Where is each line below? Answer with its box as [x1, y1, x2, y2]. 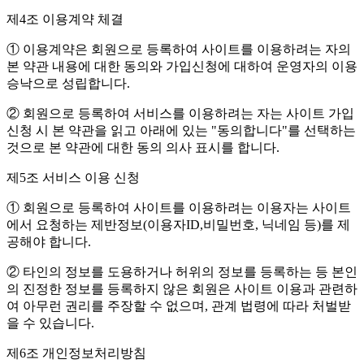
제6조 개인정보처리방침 [6, 346, 146, 361]
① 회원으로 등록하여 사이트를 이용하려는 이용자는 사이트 [6, 201, 351, 215]
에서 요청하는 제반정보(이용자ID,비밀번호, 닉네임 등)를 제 [6, 218, 350, 232]
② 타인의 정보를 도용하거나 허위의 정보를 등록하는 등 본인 [6, 265, 357, 279]
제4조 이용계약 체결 [6, 12, 123, 27]
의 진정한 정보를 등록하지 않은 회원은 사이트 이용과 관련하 [6, 282, 357, 297]
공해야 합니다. [6, 235, 91, 249]
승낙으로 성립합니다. [6, 76, 130, 91]
